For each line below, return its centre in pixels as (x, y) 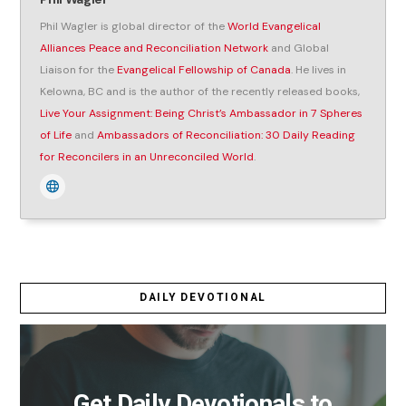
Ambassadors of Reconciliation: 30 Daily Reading (227, 135)
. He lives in (319, 70)
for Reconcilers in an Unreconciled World (147, 157)
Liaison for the (79, 70)
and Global (299, 48)
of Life (56, 135)
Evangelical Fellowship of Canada (204, 70)
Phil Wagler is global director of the (134, 26)
